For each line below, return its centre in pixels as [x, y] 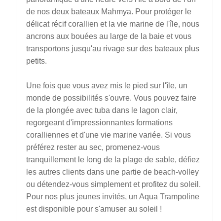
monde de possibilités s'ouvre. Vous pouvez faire [111, 98]
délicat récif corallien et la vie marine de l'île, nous [113, 24]
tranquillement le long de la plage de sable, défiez [113, 160]
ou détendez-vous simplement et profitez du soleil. [113, 184]
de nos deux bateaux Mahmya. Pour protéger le [109, 12]
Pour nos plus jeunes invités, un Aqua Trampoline [113, 197]
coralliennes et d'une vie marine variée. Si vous [109, 135]
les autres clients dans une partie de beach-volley [112, 172]
